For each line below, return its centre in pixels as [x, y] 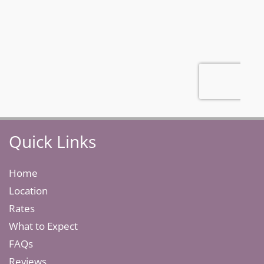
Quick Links [52, 141]
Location [28, 190]
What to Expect [43, 226]
